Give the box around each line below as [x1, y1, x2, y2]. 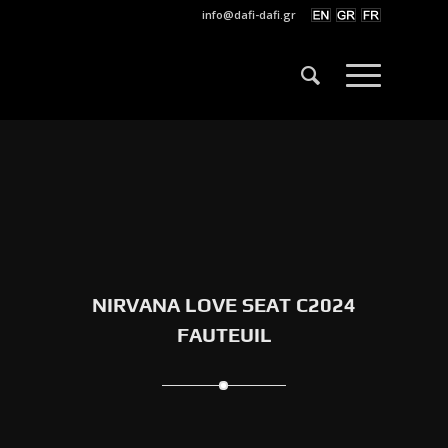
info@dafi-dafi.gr [202, 7, 296, 22]
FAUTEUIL [176, 323, 272, 346]
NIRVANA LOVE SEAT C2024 [92, 293, 356, 316]
